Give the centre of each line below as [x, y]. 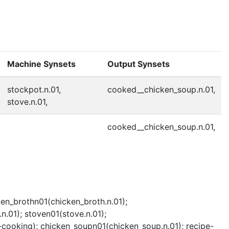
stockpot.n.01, [34, 89]
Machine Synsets [41, 64]
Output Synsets [139, 64]
